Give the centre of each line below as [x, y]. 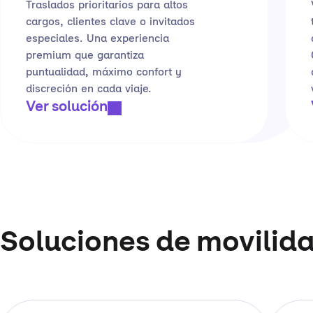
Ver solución [67, 108]
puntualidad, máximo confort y [104, 73]
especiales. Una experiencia [97, 39]
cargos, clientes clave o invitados [110, 22]
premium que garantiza [85, 56]
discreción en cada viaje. [89, 89]
